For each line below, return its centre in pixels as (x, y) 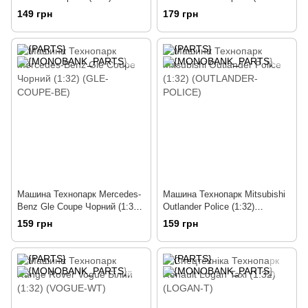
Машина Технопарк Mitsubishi (224, 195)
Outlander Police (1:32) (209, 207)
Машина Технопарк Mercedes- (79, 195)
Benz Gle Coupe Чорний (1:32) (79, 207)
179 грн (180, 14)
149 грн (35, 14)
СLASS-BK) (187, 9)
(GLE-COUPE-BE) (54, 219)
